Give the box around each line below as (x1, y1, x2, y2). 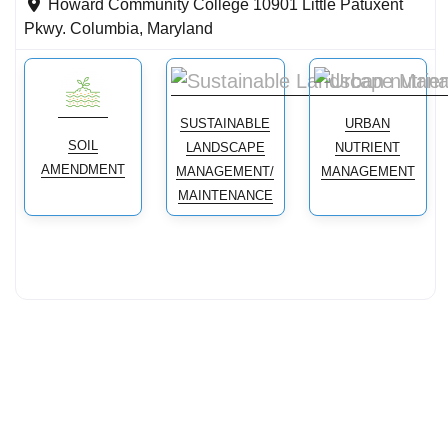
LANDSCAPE (185, 140, 265, 156)
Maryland (147, 20, 213, 38)
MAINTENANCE (177, 188, 273, 204)
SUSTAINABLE (180, 116, 271, 132)
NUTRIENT (335, 140, 401, 156)
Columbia (70, 20, 139, 38)
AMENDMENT (41, 162, 126, 178)
